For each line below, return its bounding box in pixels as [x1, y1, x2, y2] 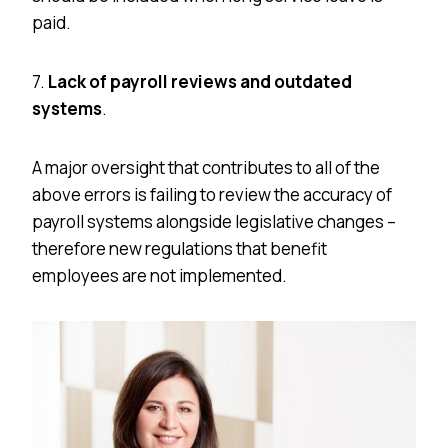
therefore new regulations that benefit [32, 236, 327, 260]
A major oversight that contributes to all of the [32, 155, 380, 179]
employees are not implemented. [32, 263, 287, 287]
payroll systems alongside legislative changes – [32, 209, 396, 233]
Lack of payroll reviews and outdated [48, 69, 352, 93]
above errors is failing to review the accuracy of [32, 182, 392, 206]
